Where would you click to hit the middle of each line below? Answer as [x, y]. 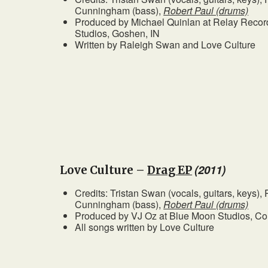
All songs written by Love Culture [145, 227]
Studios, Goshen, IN [118, 33]
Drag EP [170, 170]
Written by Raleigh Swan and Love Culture [165, 45]
